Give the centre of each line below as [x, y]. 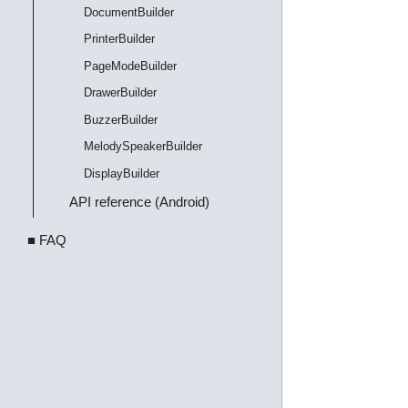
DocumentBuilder [129, 12]
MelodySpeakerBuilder [143, 146]
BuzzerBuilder [121, 119]
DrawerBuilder [120, 92]
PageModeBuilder [130, 66]
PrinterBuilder [119, 39]
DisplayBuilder [122, 173]
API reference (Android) [140, 201]
